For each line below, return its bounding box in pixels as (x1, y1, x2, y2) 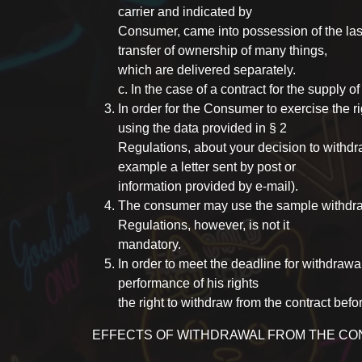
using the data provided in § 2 (118, 121, 287, 135)
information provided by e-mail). (118, 179, 298, 193)
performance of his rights (118, 276, 259, 290)
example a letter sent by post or (118, 160, 296, 174)
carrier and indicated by (118, 5, 252, 19)
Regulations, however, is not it (118, 218, 289, 232)
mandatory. (118, 238, 181, 251)
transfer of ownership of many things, (118, 44, 327, 57)
